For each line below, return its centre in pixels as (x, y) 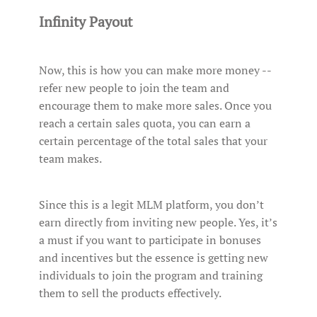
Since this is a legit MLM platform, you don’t (151, 205)
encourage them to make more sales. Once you (155, 106)
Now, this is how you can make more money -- (155, 70)
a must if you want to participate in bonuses (150, 240)
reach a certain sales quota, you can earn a (145, 123)
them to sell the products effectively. (130, 293)
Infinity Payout (86, 22)
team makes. (70, 159)
